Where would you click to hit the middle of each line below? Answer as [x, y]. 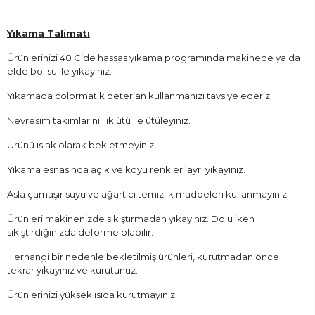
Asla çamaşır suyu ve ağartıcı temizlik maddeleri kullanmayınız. [148, 194]
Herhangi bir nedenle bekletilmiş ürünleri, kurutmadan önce [143, 256]
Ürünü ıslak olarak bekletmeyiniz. [82, 144]
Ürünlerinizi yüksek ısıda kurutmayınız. [92, 294]
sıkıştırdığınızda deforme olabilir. [80, 232]
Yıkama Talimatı [49, 33]
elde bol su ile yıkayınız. [59, 71]
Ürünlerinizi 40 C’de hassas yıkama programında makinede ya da [154, 57]
